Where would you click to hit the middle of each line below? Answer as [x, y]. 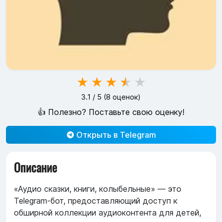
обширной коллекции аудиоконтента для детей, [108, 213]
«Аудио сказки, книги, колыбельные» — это [98, 189]
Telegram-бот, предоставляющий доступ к [96, 201]
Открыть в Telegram [115, 135]
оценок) [126, 97]
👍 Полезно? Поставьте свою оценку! [111, 112]
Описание [35, 167]
